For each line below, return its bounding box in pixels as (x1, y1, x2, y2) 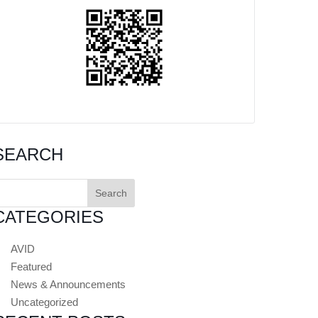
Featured (11, 261, 53, 273)
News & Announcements (11, 278, 126, 291)
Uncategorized (11, 296, 79, 309)
